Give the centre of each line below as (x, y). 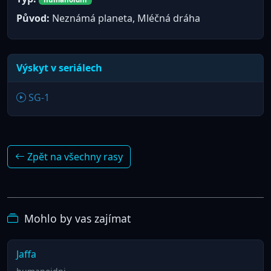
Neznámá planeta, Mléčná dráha (125, 18)
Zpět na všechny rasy (74, 156)
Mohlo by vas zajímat (76, 218)
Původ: (33, 18)
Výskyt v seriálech (59, 68)
